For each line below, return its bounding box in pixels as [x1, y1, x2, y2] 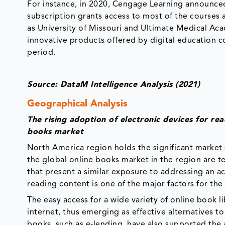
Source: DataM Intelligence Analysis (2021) [27, 78, 200, 87]
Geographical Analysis [27, 97, 128, 107]
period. [27, 46, 56, 55]
